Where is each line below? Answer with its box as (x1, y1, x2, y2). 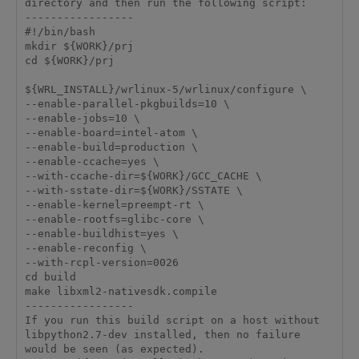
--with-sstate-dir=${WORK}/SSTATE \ (24, 184, 243, 197)
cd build (24, 271, 76, 284)
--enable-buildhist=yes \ (24, 228, 179, 240)
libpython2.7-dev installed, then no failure (24, 329, 301, 341)
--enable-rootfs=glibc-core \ (24, 213, 204, 226)
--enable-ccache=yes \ (24, 155, 159, 168)
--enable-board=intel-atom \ (24, 127, 198, 139)
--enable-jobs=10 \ (24, 112, 140, 125)
